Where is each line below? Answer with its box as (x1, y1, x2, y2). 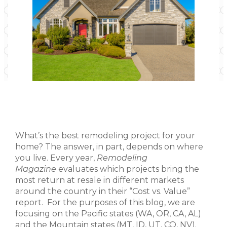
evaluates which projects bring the (56, 164, 199, 174)
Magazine (15, 164, 56, 174)
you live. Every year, (15, 153, 97, 163)
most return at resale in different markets (15, 175, 184, 185)
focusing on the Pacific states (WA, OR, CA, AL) (15, 209, 201, 218)
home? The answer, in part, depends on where (15, 142, 203, 152)
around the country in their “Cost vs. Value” (15, 186, 190, 196)
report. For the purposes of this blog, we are (15, 198, 195, 207)
